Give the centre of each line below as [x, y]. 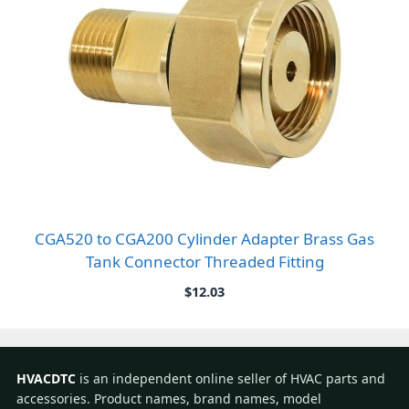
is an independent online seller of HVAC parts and [231, 378]
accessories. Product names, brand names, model [169, 398]
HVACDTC [46, 378]
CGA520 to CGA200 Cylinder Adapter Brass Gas [204, 238]
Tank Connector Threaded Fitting [204, 261]
